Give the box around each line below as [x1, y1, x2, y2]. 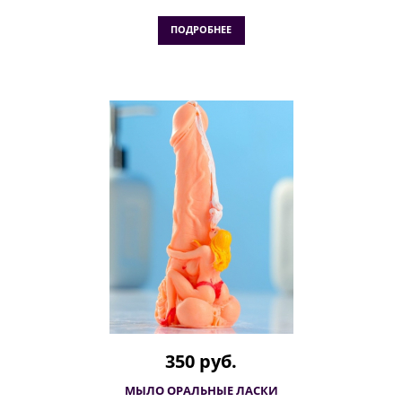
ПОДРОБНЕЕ [170, 22, 232, 36]
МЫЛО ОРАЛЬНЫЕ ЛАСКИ [124, 382, 278, 398]
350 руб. [165, 349, 237, 373]
